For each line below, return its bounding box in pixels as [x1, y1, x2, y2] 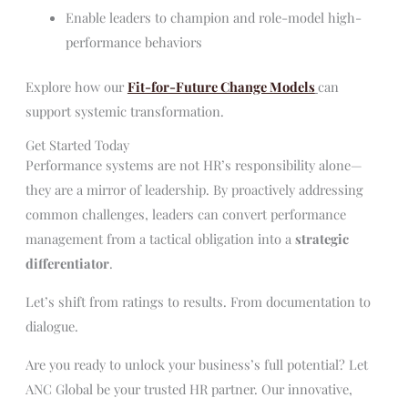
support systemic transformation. [25, 101, 224, 120]
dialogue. [25, 317, 78, 336]
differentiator [25, 254, 109, 273]
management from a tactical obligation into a [25, 229, 295, 249]
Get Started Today [25, 136, 129, 155]
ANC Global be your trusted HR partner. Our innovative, [25, 379, 352, 398]
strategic [294, 229, 349, 249]
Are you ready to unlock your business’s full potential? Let [25, 354, 368, 373]
